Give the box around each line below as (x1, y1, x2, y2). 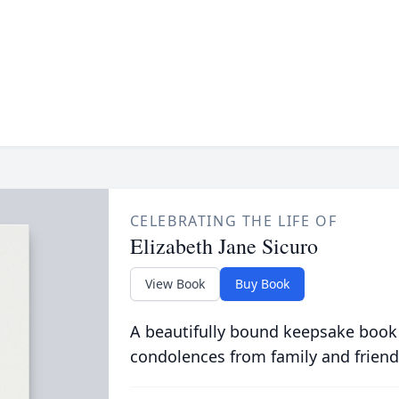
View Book (144, 275, 205, 292)
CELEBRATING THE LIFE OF (129, 211, 338, 231)
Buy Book (234, 275, 289, 292)
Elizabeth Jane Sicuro (129, 232, 318, 260)
